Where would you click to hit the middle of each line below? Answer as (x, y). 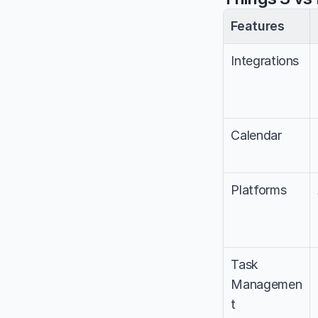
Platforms (259, 190)
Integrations (265, 60)
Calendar (256, 135)
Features (258, 26)
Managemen (267, 284)
